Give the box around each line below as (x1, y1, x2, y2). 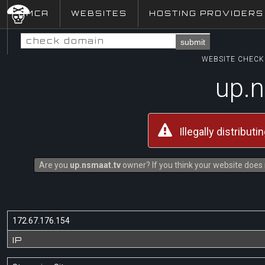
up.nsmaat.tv (69, 160, 121, 170)
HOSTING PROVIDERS (149, 9, 264, 18)
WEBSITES (71, 9, 127, 18)
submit (180, 37, 205, 47)
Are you (38, 160, 70, 170)
